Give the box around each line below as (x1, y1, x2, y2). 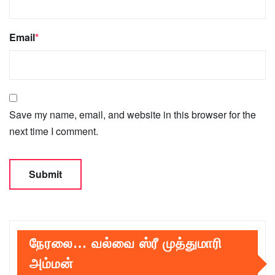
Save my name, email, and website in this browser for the (9, 107, 256, 122)
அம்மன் (29, 256, 74, 272)
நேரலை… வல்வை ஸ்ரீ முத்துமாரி (29, 236, 222, 252)
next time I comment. (9, 124, 98, 139)
